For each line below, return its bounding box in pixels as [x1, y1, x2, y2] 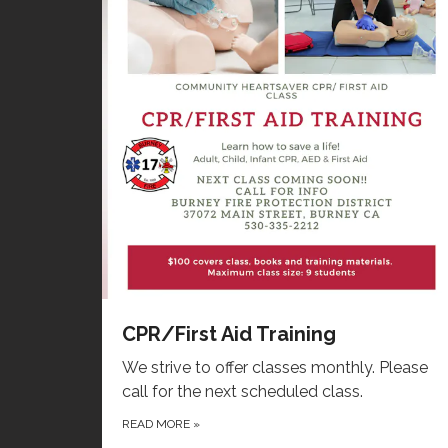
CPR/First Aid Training [122, 322, 336, 347]
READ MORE [122, 417, 193, 432]
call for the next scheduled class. [122, 382, 363, 402]
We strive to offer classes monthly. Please [122, 358, 428, 378]
